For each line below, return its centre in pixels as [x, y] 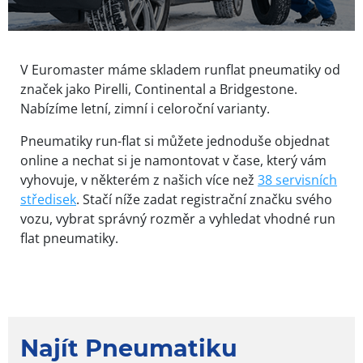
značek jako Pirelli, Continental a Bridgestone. [159, 89]
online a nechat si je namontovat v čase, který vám [173, 160]
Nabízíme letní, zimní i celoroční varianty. [145, 108]
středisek [48, 199]
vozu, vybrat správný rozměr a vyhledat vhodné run [178, 218]
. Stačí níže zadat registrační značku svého [204, 199]
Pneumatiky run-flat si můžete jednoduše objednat [175, 141]
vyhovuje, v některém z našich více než [139, 179]
